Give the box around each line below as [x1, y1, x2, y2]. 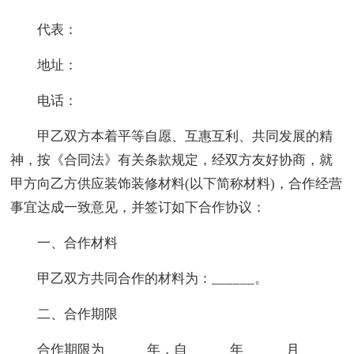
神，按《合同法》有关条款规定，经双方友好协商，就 [10, 152, 333, 168]
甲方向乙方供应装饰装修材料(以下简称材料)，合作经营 [10, 175, 343, 191]
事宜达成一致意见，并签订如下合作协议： [10, 199, 266, 215]
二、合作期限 [37, 306, 119, 322]
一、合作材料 [37, 235, 119, 250]
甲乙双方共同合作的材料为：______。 [37, 270, 269, 286]
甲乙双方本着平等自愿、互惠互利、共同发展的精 [37, 128, 333, 144]
